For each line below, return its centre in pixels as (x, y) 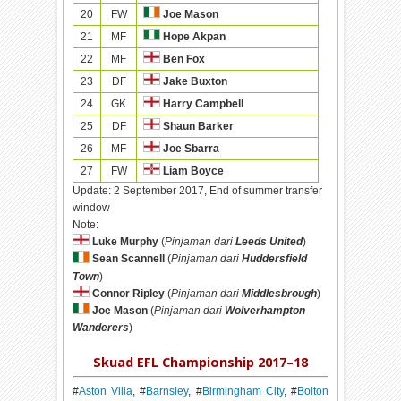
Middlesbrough (280, 293)
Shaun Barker (199, 127)
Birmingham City (243, 392)
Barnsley (167, 392)
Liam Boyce (194, 171)
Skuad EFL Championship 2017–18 (200, 363)
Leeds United (269, 242)
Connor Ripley (129, 293)
